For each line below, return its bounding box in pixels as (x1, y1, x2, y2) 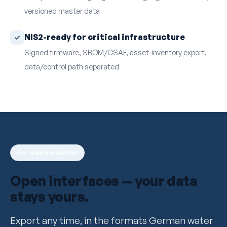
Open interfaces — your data (10, 172, 197, 190)
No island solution (16, 148, 79, 157)
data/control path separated (24, 61, 119, 71)
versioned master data (24, 6, 100, 15)
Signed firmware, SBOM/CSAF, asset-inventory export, (24, 47, 207, 57)
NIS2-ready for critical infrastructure (24, 32, 185, 43)
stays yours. (10, 187, 89, 205)
